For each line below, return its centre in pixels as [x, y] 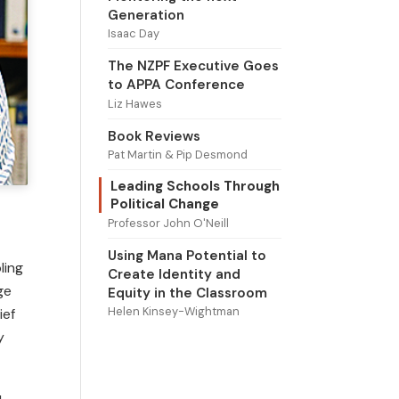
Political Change [164, 204]
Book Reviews [154, 136]
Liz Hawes [134, 103]
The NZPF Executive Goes [193, 66]
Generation [146, 16]
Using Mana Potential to [187, 255]
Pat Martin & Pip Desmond [177, 155]
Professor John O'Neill [168, 223]
